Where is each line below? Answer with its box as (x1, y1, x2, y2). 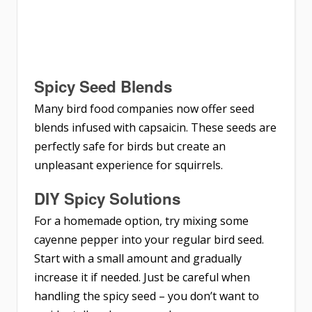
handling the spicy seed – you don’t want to (34, 288, 259, 304)
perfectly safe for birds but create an (34, 138, 226, 154)
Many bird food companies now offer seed (34, 100, 254, 116)
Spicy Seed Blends (34, 75, 172, 97)
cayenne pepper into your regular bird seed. (34, 231, 264, 247)
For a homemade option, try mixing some (34, 212, 249, 228)
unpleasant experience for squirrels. (34, 157, 223, 173)
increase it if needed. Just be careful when (34, 269, 250, 285)
